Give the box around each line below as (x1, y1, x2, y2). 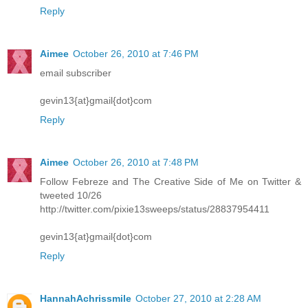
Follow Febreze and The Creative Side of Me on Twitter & (40, 176, 301, 188)
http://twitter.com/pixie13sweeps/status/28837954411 (40, 203, 269, 215)
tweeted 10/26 (40, 190, 102, 201)
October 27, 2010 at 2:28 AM (135, 293, 261, 305)
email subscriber (40, 67, 111, 79)
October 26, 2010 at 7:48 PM (73, 157, 199, 168)
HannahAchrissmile (40, 293, 131, 305)
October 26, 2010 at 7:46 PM (73, 48, 199, 60)
